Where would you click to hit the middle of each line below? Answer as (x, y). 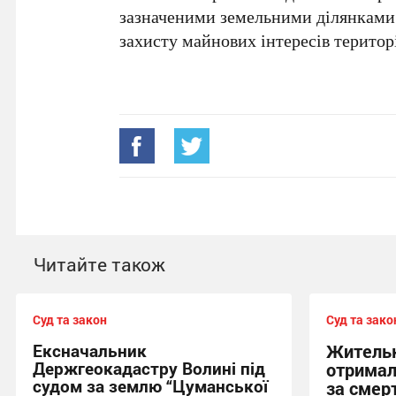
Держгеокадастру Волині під (149, 368)
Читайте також (99, 264)
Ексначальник (90, 350)
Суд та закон (70, 320)
